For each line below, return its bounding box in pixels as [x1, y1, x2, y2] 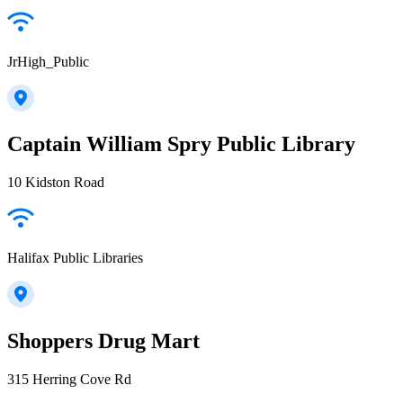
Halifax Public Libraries [7, 250, 143, 266]
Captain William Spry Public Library [7, 132, 355, 157]
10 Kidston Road [7, 175, 104, 191]
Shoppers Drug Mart [7, 329, 200, 354]
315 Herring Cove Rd [7, 372, 131, 388]
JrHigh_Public [7, 53, 89, 69]
